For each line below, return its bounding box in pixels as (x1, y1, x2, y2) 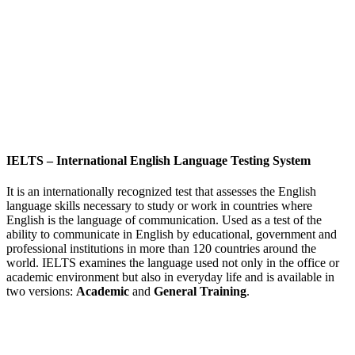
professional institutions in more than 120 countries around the (6, 241, 316, 255)
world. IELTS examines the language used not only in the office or (6, 255, 339, 269)
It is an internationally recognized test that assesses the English (6, 184, 316, 198)
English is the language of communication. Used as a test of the (6, 212, 322, 227)
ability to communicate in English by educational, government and (6, 227, 337, 241)
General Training (154, 284, 246, 298)
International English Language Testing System (56, 153, 311, 167)
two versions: (6, 284, 76, 298)
